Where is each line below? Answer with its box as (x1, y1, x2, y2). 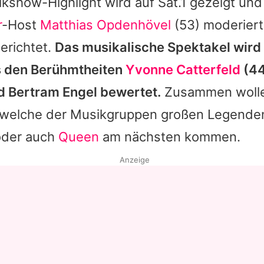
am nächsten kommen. (99, 128, 240, 144)
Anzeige (119, 154, 150, 164)
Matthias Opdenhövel (40, 16, 171, 32)
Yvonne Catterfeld (126, 61, 240, 77)
